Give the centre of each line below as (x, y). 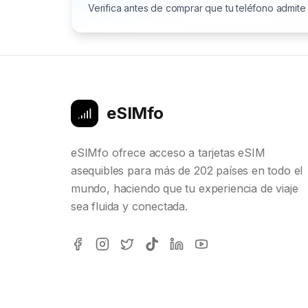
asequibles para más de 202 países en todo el (187, 171)
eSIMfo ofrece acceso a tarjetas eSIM (168, 153)
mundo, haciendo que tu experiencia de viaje (185, 189)
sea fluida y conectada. (129, 207)
